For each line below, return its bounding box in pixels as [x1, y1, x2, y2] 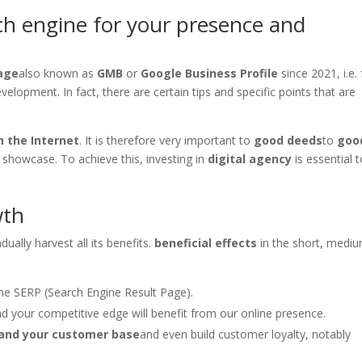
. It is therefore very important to [79, 133, 255, 148]
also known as [19, 65, 98, 81]
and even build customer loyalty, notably [140, 326, 351, 342]
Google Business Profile [141, 65, 279, 81]
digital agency [208, 151, 293, 166]
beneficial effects [154, 234, 258, 250]
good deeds [254, 133, 323, 148]
